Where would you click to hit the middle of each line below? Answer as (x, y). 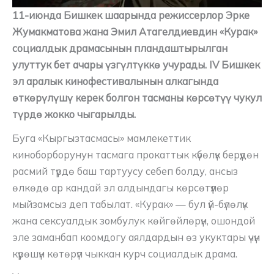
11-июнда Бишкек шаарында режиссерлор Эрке (131, 16)
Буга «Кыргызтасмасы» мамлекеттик (102, 138)
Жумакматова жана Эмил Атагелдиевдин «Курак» (135, 32)
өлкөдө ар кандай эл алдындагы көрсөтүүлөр (120, 187)
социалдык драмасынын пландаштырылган (120, 49)
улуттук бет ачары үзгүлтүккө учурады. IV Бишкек (136, 65)
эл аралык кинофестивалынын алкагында (115, 82)
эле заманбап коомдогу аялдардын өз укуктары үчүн (136, 237)
